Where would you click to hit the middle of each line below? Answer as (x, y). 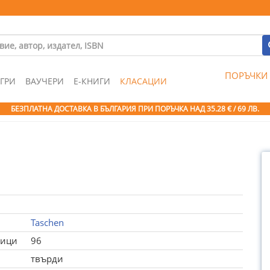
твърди (47, 259)
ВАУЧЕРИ (45, 81)
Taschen (47, 222)
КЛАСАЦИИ (143, 81)
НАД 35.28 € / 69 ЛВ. (224, 109)
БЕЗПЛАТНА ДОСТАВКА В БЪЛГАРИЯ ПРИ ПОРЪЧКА (100, 109)
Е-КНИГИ (92, 81)
